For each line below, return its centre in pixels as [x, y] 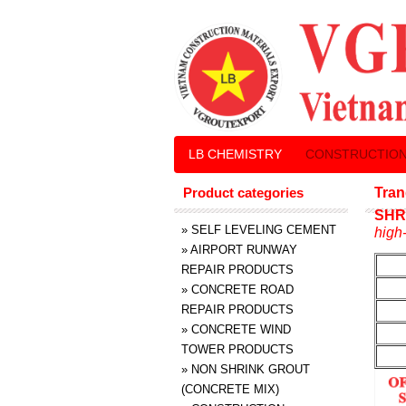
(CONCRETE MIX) [230, 389]
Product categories [243, 193]
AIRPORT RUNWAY [244, 250]
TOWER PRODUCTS [237, 349]
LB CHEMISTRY [235, 154]
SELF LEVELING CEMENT [264, 230]
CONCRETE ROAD [242, 290]
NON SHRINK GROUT [252, 369]
